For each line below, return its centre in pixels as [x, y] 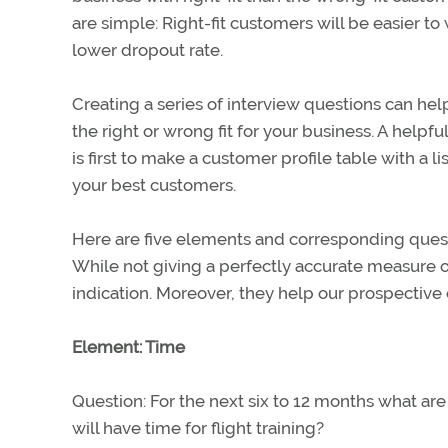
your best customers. [154, 185]
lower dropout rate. [147, 50]
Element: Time [128, 347]
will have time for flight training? [198, 428]
